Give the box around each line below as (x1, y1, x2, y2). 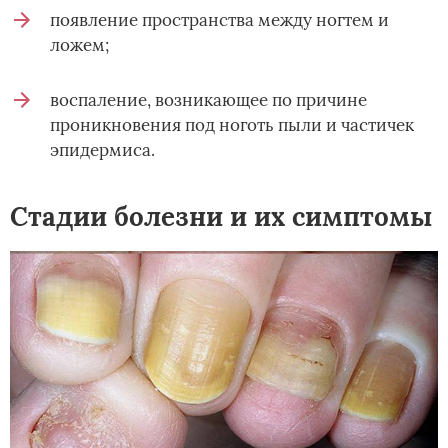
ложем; (50, 34, 109, 57)
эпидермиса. (50, 139, 155, 162)
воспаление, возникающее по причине (50, 89, 367, 112)
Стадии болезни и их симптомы (10, 200, 432, 234)
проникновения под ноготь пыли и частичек (50, 114, 414, 137)
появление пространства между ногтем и (50, 9, 389, 32)
